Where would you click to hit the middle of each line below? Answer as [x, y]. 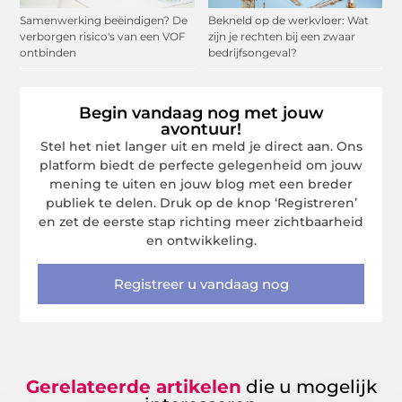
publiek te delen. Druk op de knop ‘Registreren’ [201, 203]
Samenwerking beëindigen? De [104, 21]
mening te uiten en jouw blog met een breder [201, 184]
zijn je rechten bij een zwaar [281, 37]
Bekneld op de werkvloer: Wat [288, 21]
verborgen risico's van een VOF [103, 37]
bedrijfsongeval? [252, 53]
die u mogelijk [309, 387]
